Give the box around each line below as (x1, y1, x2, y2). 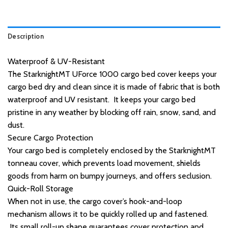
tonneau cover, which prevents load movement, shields (8, 158, 201, 168)
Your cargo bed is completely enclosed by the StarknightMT (8, 146, 216, 156)
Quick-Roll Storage (8, 184, 73, 194)
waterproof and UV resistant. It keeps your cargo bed (8, 95, 195, 105)
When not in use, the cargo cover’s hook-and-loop (8, 196, 182, 207)
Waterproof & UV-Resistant (8, 56, 105, 67)
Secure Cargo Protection (8, 133, 93, 143)
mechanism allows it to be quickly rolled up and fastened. (8, 209, 208, 219)
